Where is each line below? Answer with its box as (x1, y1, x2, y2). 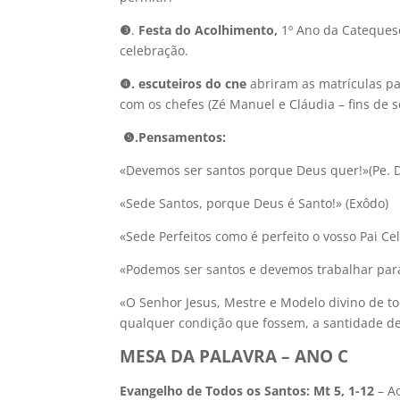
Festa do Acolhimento (138, 21, 275, 38)
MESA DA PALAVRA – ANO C (120, 345, 349, 367)
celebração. (120, 42, 189, 59)
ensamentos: (146, 129, 227, 146)
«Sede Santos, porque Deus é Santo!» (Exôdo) (120, 195, 389, 212)
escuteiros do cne (138, 75, 251, 92)
